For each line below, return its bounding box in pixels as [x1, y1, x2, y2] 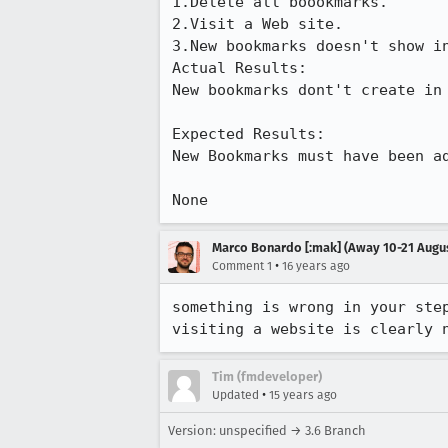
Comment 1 [212, 259, 272, 273]
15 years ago [269, 388, 337, 402]
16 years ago [282, 259, 350, 273]
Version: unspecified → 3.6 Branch [168, 423, 366, 438]
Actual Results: [172, 59, 325, 77]
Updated [212, 388, 259, 402]
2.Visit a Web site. [172, 15, 343, 33]
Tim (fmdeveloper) [212, 369, 322, 384]
